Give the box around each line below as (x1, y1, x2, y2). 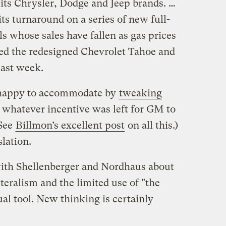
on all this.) (125, 119, 178, 131)
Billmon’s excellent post (15, 119, 125, 131)
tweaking (119, 87, 162, 99)
